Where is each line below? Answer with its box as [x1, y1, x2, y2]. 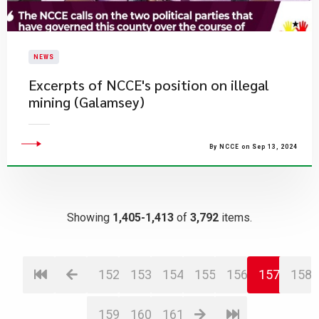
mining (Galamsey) [28, 93, 145, 111]
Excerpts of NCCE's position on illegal [28, 75, 269, 94]
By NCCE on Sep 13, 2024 [209, 143, 298, 150]
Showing [67, 211, 113, 224]
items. [219, 211, 252, 224]
